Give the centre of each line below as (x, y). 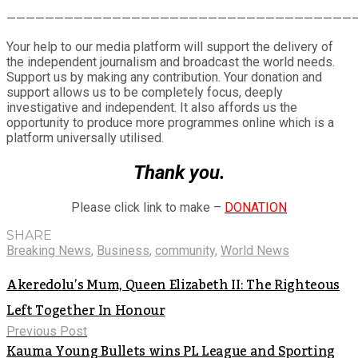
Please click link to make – (148, 207)
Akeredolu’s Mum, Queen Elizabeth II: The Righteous (173, 285)
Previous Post (47, 331)
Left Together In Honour (86, 310)
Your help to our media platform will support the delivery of (170, 46)
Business (123, 250)
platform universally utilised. (85, 137)
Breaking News (49, 250)
